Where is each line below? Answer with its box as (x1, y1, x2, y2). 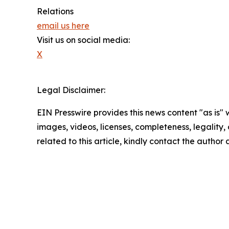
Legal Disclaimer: (37, 85, 105, 96)
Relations (37, 6, 74, 17)
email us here (37, 20, 89, 31)
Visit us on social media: (37, 35, 130, 45)
